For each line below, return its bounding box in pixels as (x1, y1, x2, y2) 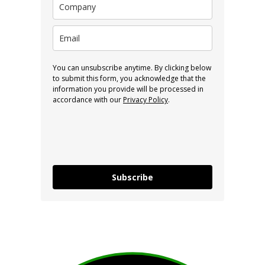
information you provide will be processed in (53, 84, 203, 95)
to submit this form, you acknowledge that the (53, 73, 206, 84)
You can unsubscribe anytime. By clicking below (53, 63, 211, 73)
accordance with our (53, 95, 123, 105)
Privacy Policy (123, 95, 168, 105)
